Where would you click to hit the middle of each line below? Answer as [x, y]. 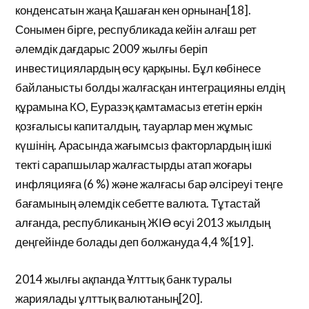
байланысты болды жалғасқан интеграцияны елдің [150, 87]
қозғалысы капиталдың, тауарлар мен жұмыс [134, 126]
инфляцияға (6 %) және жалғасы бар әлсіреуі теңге [149, 184]
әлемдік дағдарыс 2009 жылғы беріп [112, 49]
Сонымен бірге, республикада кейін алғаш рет [136, 29]
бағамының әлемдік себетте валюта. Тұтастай [138, 203]
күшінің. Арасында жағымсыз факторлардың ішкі [144, 145]
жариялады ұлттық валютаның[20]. [109, 298]
